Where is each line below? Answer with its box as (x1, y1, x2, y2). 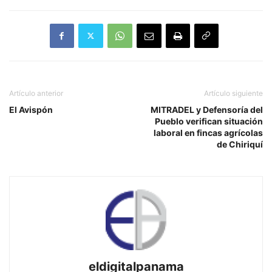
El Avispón (9, 104, 53, 115)
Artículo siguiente (204, 88, 263, 98)
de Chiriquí (217, 138, 263, 149)
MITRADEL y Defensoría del (151, 104, 263, 115)
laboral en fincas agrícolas (154, 127, 263, 138)
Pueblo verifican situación (155, 115, 263, 126)
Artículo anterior (9, 88, 63, 98)
